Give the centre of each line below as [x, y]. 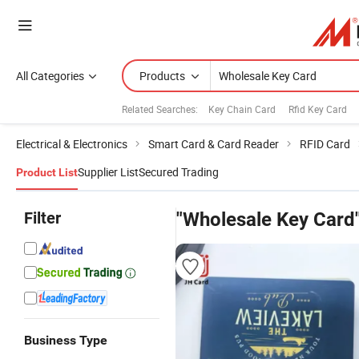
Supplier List [108, 172]
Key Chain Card [242, 109]
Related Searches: [160, 109]
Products [162, 76]
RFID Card [325, 144]
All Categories [50, 76]
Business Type [66, 340]
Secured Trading [179, 172]
